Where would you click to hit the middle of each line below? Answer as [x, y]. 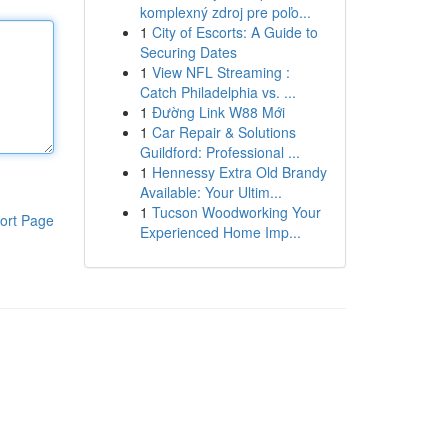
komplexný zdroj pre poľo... [225, 12]
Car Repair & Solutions [223, 132]
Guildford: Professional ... [219, 152]
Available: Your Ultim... [210, 192]
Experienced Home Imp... [220, 232]
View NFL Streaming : [220, 72]
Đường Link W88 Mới [218, 112]
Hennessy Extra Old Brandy [239, 172]
